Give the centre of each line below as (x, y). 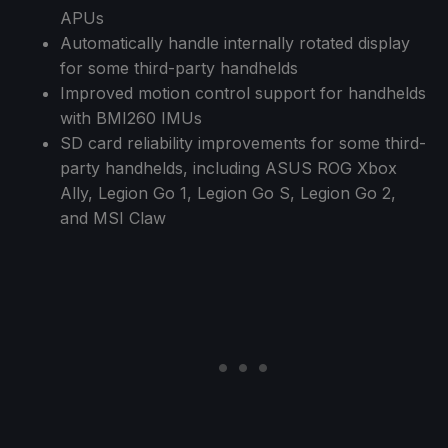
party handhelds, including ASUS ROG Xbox (228, 167)
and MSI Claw (113, 217)
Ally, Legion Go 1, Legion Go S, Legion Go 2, (228, 192)
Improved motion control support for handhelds (243, 92)
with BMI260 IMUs (131, 117)
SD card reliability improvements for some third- (243, 142)
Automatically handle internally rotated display (235, 42)
